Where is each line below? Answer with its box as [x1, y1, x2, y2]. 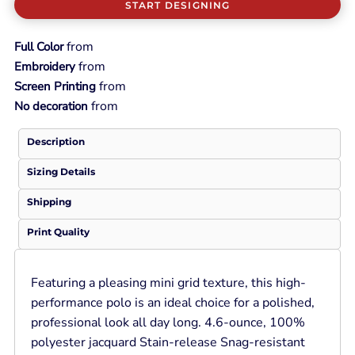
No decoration [13, 98, 88, 115]
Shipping [26, 196, 71, 208]
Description [26, 136, 85, 148]
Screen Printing [13, 78, 96, 95]
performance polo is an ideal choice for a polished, [30, 294, 315, 312]
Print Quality [26, 226, 90, 239]
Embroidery [13, 59, 75, 75]
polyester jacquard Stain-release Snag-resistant [30, 334, 305, 352]
